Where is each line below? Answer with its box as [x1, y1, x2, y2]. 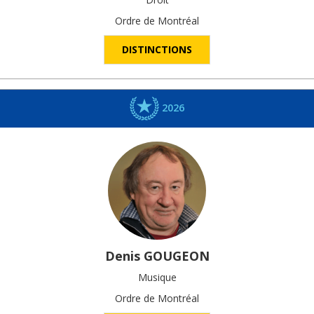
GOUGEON [143, 247, 210, 265]
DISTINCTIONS [122, 43, 192, 57]
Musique [137, 271, 177, 285]
